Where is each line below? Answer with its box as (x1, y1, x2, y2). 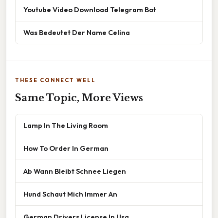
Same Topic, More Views (15, 91, 143, 104)
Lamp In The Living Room (23, 120, 108, 130)
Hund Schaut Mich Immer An (23, 189, 117, 199)
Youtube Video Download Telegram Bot (23, 4, 156, 14)
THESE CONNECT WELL (15, 76, 96, 84)
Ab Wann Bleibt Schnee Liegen (23, 166, 126, 176)
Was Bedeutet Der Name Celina (23, 27, 130, 37)
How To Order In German (23, 143, 109, 153)
